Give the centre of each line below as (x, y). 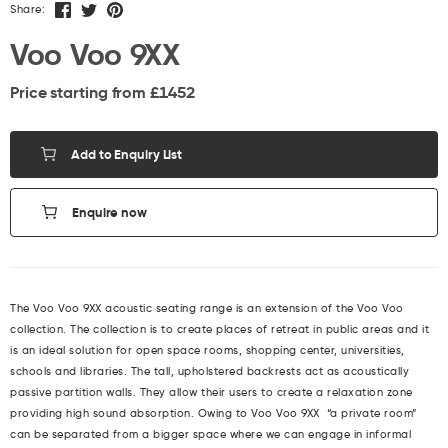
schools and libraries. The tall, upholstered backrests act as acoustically (209, 370)
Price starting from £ (84, 92)
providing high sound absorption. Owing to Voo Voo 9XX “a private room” (213, 412)
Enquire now (109, 212)
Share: (27, 9)
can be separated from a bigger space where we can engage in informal (210, 433)
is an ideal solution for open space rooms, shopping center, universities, (207, 349)
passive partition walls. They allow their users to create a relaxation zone (211, 391)
